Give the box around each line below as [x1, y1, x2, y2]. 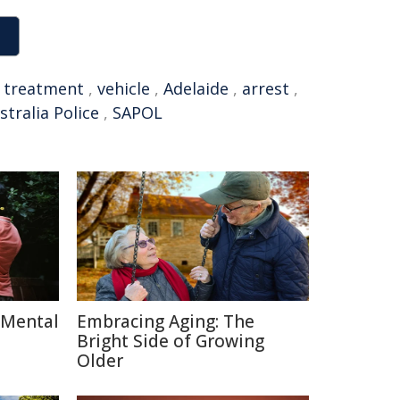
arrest [242, 78, 289, 99]
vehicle [97, 78, 150, 99]
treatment [4, 78, 84, 99]
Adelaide [163, 78, 229, 99]
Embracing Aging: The [77, 310, 254, 333]
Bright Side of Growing [77, 329, 264, 353]
